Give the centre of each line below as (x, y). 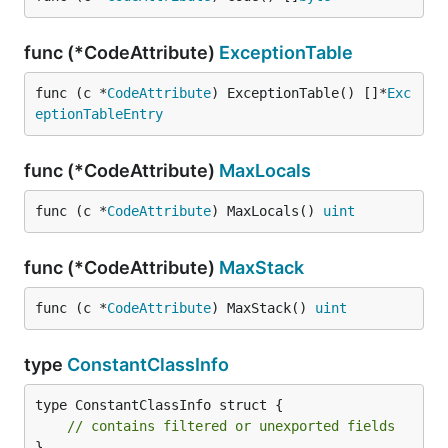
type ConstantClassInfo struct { (159, 405)
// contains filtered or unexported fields (231, 426)
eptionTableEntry (99, 114)
